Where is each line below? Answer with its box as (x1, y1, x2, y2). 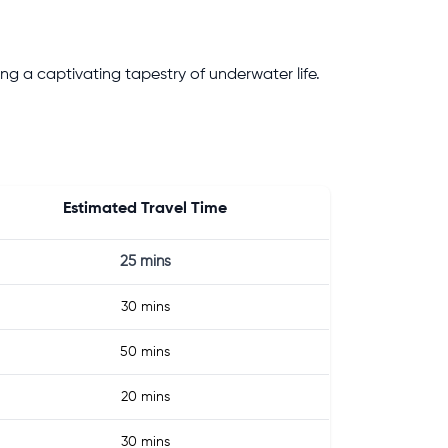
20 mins (120, 390, 170, 404)
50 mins (120, 345, 170, 359)
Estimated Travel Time (63, 201, 227, 217)
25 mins (119, 254, 171, 269)
